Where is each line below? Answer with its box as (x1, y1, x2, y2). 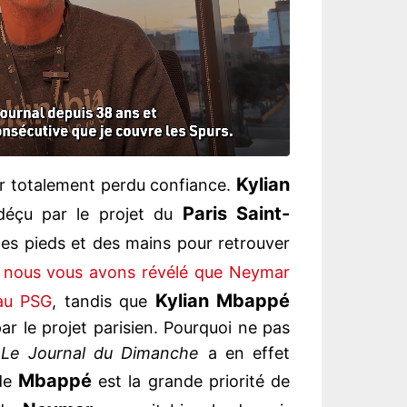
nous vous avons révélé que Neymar (3, 263, 291, 283)
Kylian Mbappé (154, 290, 290, 313)
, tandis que (52, 292, 155, 312)
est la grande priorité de (92, 372, 290, 392)
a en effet (199, 343, 291, 363)
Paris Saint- (182, 203, 291, 225)
